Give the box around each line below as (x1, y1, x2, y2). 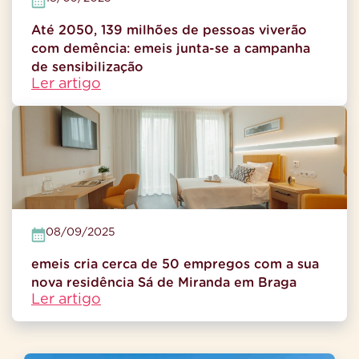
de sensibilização (31, 60, 143, 74)
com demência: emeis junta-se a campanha (31, 42, 310, 55)
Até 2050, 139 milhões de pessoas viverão (31, 23, 307, 37)
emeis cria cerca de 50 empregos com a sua (31, 257, 319, 271)
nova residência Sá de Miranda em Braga (31, 276, 296, 289)
